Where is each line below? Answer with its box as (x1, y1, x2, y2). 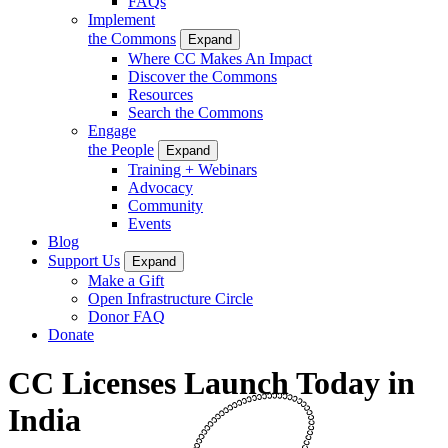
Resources (128, 85, 193, 103)
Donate (48, 325, 94, 343)
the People (88, 140, 154, 158)
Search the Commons (128, 103, 263, 121)
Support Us (48, 251, 120, 269)
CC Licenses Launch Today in (8, 365, 415, 402)
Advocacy (128, 178, 193, 196)
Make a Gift (88, 271, 164, 289)
